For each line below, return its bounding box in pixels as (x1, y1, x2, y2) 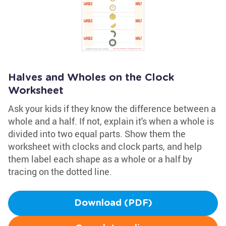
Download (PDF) (74, 199, 152, 208)
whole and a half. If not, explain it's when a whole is (8, 115, 214, 127)
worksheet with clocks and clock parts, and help (8, 140, 202, 152)
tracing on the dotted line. (8, 165, 112, 178)
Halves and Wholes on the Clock (8, 73, 174, 83)
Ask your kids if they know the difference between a (8, 102, 216, 115)
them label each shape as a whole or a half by (8, 153, 192, 165)
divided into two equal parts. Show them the (8, 128, 186, 140)
